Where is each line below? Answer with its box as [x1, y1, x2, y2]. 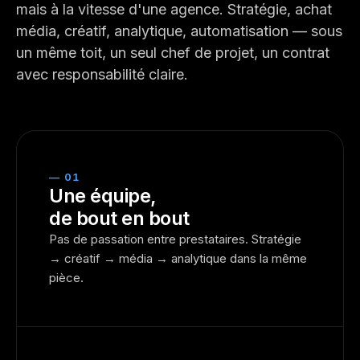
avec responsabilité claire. [16, 66, 188, 83]
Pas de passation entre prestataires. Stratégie [49, 231, 301, 247]
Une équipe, [49, 184, 157, 207]
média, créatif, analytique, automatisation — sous [16, 22, 342, 39]
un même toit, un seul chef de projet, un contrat [16, 44, 329, 61]
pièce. [49, 270, 84, 285]
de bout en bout [49, 207, 190, 230]
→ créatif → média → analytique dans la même [49, 251, 307, 266]
